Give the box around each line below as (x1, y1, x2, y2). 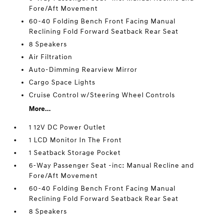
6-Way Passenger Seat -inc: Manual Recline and (29, 161, 195, 170)
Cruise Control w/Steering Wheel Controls (29, 91, 175, 99)
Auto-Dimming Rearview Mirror (29, 66, 138, 74)
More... (29, 105, 51, 113)
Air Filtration (29, 53, 73, 61)
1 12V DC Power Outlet (29, 123, 106, 131)
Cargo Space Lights (29, 78, 96, 87)
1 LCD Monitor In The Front (29, 136, 122, 144)
